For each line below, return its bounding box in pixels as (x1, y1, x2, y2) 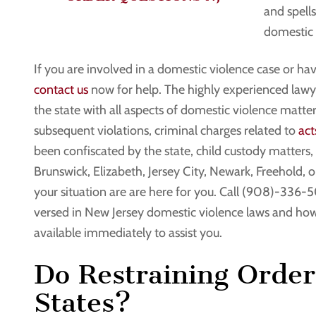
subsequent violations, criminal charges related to (34, 122, 298, 138)
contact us (34, 81, 88, 97)
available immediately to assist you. (34, 224, 222, 241)
